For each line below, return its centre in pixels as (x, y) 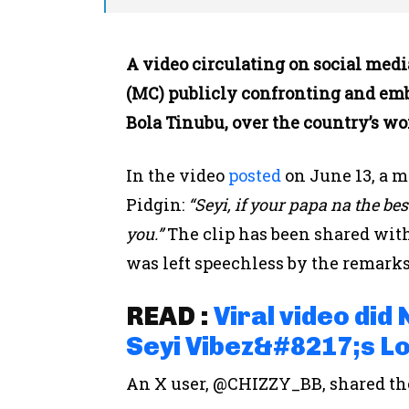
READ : (170, 317)
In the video (177, 176)
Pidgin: (157, 205)
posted (255, 176)
